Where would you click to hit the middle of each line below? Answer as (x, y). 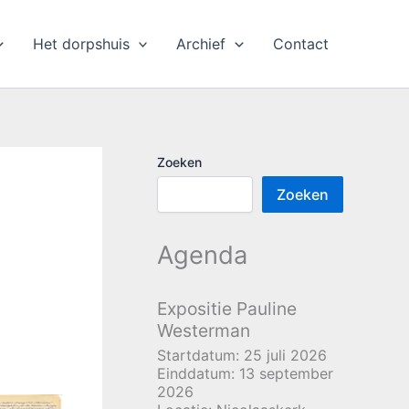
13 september (286, 374)
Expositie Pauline (227, 309)
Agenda (202, 255)
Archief (201, 44)
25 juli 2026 (285, 356)
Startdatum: (200, 356)
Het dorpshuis (81, 44)
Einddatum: (198, 374)
